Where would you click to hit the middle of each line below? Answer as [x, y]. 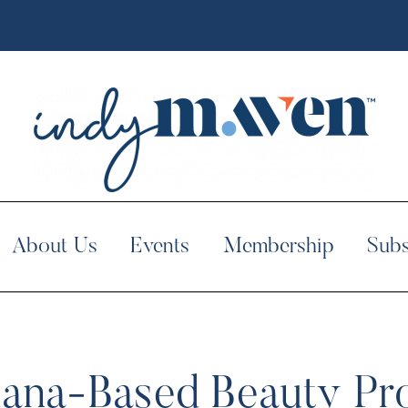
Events [160, 247]
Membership [278, 247]
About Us [55, 247]
